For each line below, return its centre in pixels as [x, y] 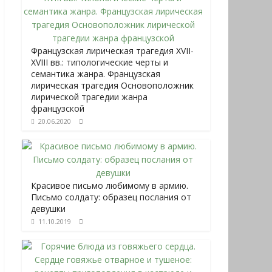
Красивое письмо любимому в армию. [110, 185]
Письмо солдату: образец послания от [111, 197]
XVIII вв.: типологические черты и [100, 62]
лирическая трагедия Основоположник [112, 85]
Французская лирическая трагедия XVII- [112, 51]
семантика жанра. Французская [96, 74]
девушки [48, 209]
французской [58, 108]
